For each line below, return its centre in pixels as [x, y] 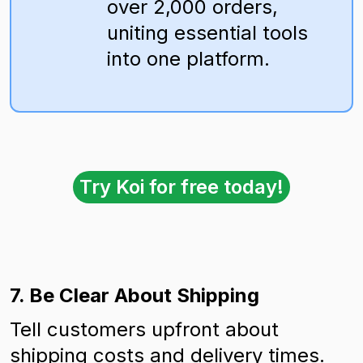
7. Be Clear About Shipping [135, 295]
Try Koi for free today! [181, 187]
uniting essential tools [207, 33]
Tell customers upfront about [144, 329]
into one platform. [188, 59]
